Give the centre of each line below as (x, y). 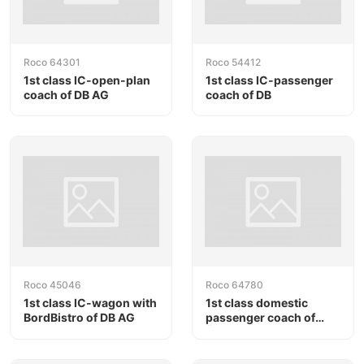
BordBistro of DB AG (79, 318)
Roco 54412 (233, 63)
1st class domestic (257, 303)
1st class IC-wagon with (90, 303)
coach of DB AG (66, 95)
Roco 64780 (234, 285)
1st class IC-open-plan (87, 80)
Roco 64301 (52, 63)
